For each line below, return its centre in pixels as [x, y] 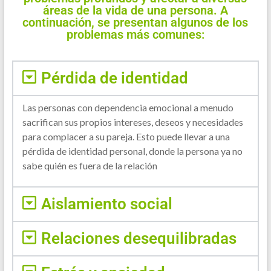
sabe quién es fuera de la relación [90, 165]
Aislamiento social [106, 204]
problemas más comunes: [135, 34]
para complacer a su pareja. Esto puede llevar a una [126, 136]
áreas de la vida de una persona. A [135, 10]
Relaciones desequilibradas [139, 238]
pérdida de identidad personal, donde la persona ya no [132, 151]
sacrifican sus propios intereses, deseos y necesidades [132, 122]
